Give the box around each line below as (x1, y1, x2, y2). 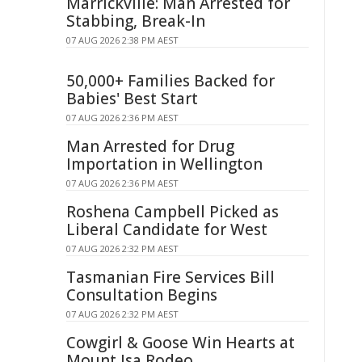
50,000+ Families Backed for (66, 70, 275, 91)
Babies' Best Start (66, 88, 198, 109)
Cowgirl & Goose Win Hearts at (66, 332, 295, 353)
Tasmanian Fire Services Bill (66, 267, 275, 288)
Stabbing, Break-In (66, 11, 205, 32)
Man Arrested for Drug (66, 136, 234, 157)
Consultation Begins (66, 284, 217, 305)
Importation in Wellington (66, 154, 263, 175)
